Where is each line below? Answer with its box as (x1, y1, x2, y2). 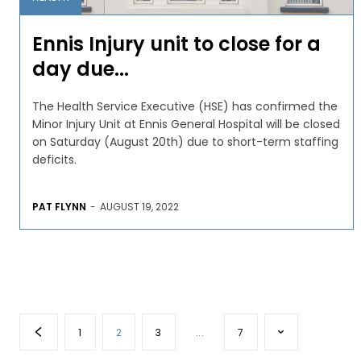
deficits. (32, 151, 77, 168)
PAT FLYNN (32, 199, 86, 214)
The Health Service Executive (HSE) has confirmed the (32, 98, 338, 114)
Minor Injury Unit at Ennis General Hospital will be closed (32, 115, 340, 132)
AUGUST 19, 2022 (100, 199, 179, 214)
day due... (32, 55, 129, 82)
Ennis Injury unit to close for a (32, 30, 321, 57)
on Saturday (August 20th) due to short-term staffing (32, 133, 338, 150)
